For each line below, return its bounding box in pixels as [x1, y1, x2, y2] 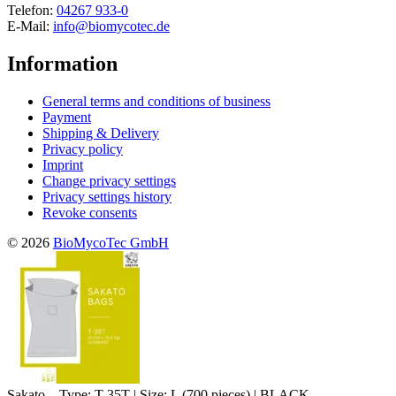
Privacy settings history [42, 188, 171, 204]
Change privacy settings [42, 172, 176, 188]
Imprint [42, 156, 83, 172]
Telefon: [7, 2, 57, 18]
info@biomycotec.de [53, 18, 170, 34]
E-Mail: [7, 18, 53, 34]
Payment [42, 109, 91, 125]
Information [7, 51, 118, 75]
